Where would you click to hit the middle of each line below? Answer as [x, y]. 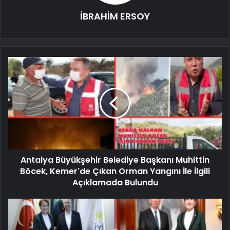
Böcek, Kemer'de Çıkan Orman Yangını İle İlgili [115, 171]
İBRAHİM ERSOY [115, 16]
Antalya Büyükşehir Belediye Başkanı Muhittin [115, 160]
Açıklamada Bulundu [115, 182]
